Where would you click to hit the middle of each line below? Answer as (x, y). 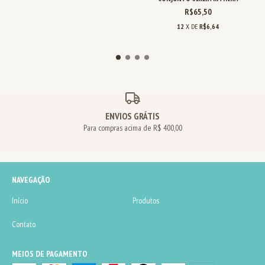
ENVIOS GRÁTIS (132, 116)
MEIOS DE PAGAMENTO (50, 254)
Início (20, 201)
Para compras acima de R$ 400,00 (132, 128)
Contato (24, 224)
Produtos (146, 201)
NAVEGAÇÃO (31, 180)
